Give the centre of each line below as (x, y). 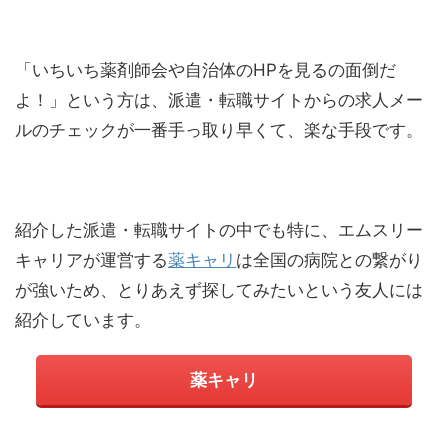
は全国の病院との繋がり (329, 260)
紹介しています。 (83, 320)
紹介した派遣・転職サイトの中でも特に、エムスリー (219, 230)
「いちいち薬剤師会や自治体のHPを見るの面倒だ (205, 70)
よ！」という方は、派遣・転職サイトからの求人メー (219, 100)
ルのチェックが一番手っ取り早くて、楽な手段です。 (219, 130)
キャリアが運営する (91, 260)
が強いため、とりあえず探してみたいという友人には (219, 290)
